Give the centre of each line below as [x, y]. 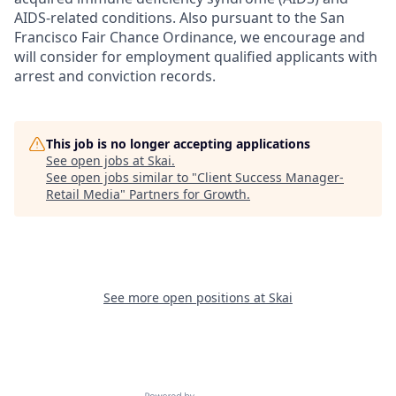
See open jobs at [97, 161]
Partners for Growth [188, 194]
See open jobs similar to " [122, 178]
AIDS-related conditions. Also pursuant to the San [179, 18]
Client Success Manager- [270, 178]
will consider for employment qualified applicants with [196, 57]
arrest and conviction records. [115, 76]
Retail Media [83, 194]
